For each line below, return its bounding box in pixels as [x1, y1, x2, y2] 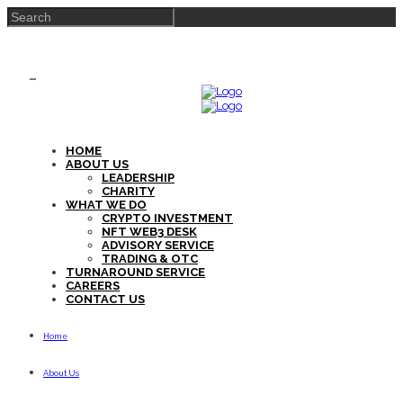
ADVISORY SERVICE [102, 238, 214, 252]
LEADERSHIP [102, 171, 175, 184]
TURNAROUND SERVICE [66, 265, 205, 279]
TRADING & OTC [102, 252, 198, 265]
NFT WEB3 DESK [102, 225, 197, 238]
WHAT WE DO [66, 198, 147, 211]
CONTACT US [66, 292, 145, 306]
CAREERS [66, 279, 120, 292]
